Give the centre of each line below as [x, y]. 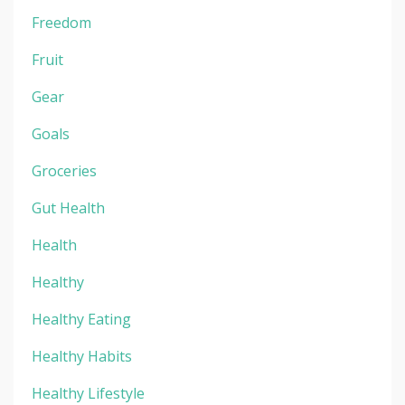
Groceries [64, 170]
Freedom [61, 22]
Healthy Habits [82, 356]
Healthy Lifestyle [88, 393]
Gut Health [68, 207]
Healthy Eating [81, 319]
